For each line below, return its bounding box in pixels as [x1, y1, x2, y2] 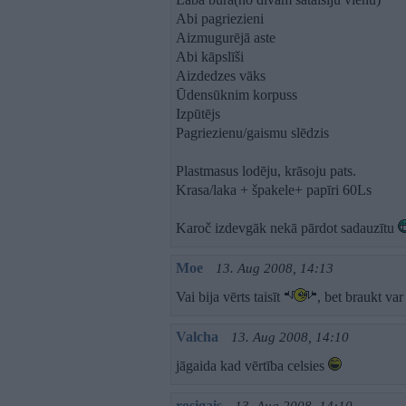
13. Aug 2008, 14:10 [231, 330, 349, 344]
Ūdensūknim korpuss [176, 87, 297, 102]
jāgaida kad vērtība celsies [176, 358, 328, 373]
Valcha [176, 329, 218, 344]
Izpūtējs [176, 106, 220, 121]
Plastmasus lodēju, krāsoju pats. [176, 163, 356, 179]
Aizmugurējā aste [176, 30, 275, 45]
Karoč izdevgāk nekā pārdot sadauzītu [176, 220, 398, 236]
